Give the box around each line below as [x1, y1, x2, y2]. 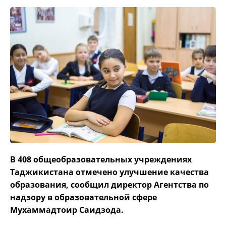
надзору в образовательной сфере [10, 191, 157, 203]
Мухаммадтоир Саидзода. [10, 204, 124, 215]
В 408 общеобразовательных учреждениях [10, 153, 192, 165]
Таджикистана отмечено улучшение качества [10, 166, 209, 178]
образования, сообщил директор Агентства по [10, 179, 209, 190]
